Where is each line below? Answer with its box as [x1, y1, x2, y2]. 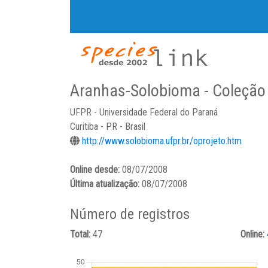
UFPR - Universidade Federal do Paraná [70, 106, 218, 118]
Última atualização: [70, 178, 142, 190]
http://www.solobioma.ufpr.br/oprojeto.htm [82, 135, 242, 147]
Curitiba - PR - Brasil [70, 121, 145, 132]
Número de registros [70, 206, 190, 223]
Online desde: [70, 164, 122, 175]
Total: [70, 229, 93, 240]
